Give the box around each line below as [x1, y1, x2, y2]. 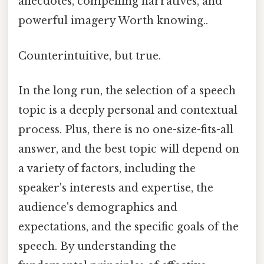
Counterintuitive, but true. [18, 49, 161, 62]
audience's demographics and [18, 200, 177, 214]
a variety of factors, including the [18, 161, 196, 175]
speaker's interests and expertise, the [18, 181, 213, 194]
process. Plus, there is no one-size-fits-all [18, 123, 233, 136]
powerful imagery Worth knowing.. [18, 14, 208, 28]
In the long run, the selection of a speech [18, 84, 236, 97]
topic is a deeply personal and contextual [18, 103, 237, 117]
